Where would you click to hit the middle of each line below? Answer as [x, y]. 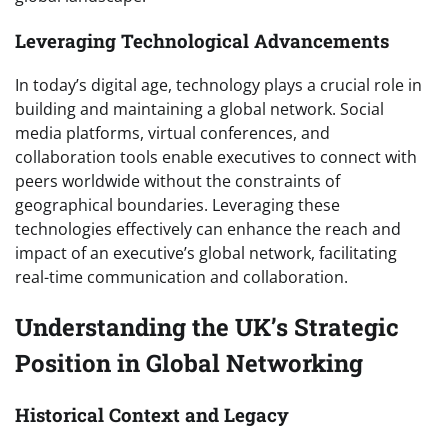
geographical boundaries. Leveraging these [177, 205]
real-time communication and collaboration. [181, 277]
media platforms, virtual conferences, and [172, 133]
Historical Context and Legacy [152, 415]
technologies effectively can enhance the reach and [208, 229]
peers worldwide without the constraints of [177, 181]
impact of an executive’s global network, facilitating [206, 253]
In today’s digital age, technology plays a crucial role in [218, 85]
